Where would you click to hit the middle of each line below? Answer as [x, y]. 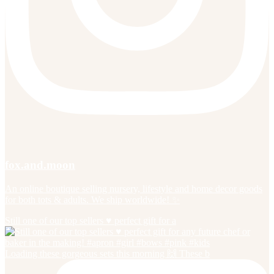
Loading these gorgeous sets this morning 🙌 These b [107, 254]
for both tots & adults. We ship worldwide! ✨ [92, 200]
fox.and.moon [40, 165]
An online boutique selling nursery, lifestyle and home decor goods [134, 189]
